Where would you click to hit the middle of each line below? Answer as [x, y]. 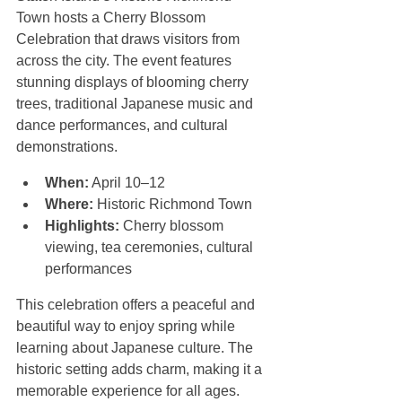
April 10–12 [131, 183]
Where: [69, 205]
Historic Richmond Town [176, 205]
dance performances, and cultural [124, 126]
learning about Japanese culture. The [136, 348]
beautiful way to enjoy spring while [127, 327]
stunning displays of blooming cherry [134, 83]
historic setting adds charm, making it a [141, 370]
